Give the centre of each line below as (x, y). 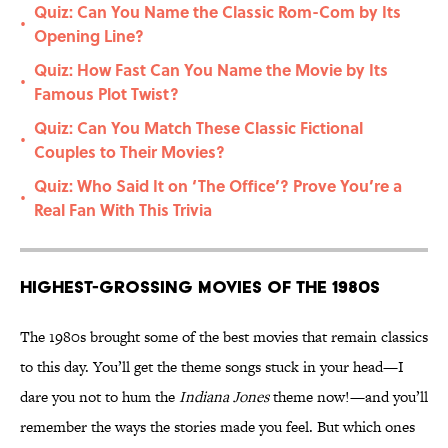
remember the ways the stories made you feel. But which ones (217, 427)
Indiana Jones (224, 397)
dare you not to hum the (99, 397)
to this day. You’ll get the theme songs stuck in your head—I (212, 367)
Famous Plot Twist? (106, 94)
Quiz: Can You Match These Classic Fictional (198, 128)
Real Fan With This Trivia (123, 210)
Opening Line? (89, 36)
